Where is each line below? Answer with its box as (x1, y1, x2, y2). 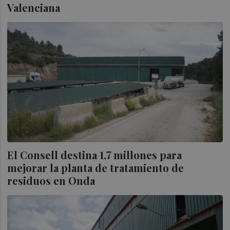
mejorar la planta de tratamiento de (7, 161, 184, 175)
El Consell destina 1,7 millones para (7, 148, 182, 162)
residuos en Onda (7, 174, 95, 188)
